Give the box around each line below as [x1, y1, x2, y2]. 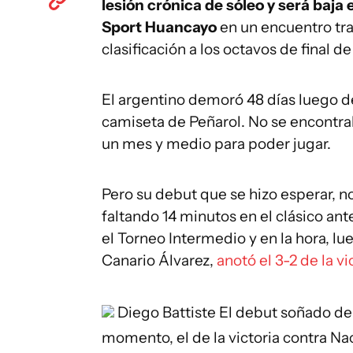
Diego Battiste [114, 303, 216, 321]
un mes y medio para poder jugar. [102, 135, 331, 153]
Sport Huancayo [102, 18, 217, 36]
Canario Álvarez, [102, 251, 214, 269]
